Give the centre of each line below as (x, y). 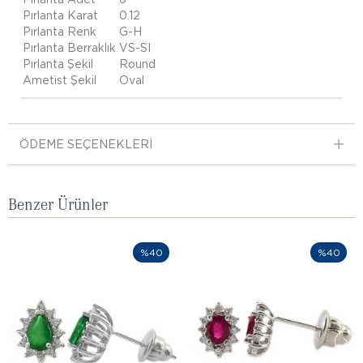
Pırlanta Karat (60, 15)
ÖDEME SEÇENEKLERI (86, 144)
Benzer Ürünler (58, 203)
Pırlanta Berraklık (69, 48)
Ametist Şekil (60, 80)
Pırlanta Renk (60, 32)
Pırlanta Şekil (58, 64)
